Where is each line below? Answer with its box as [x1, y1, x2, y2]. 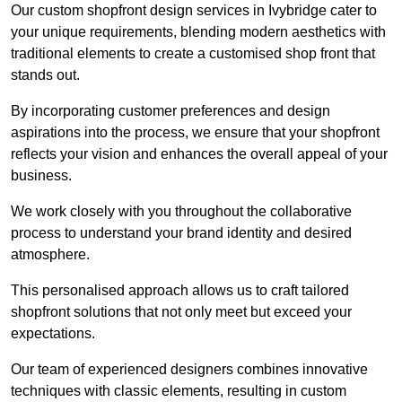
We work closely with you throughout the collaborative [11, 203, 352, 219]
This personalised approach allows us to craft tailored [11, 282, 349, 298]
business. [11, 167, 72, 183]
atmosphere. [11, 246, 93, 262]
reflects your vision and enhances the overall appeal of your [11, 145, 388, 162]
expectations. [11, 325, 95, 341]
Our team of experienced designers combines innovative [11, 361, 368, 377]
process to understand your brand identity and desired [11, 224, 352, 240]
